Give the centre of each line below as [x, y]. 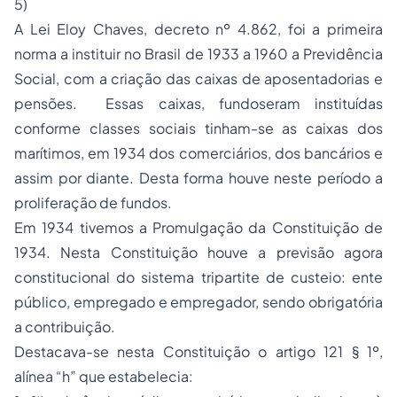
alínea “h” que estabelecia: [104, 376]
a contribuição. [65, 327]
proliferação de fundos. [93, 202]
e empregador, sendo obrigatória [269, 302]
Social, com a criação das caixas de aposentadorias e [198, 78]
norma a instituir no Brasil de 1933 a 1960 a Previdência [198, 54]
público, [44, 302]
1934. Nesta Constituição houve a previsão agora [198, 252]
